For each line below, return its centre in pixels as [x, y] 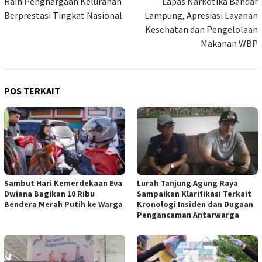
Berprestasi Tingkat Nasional [63, 15]
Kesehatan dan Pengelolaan [201, 29]
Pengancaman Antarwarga [188, 214]
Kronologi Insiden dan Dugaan [195, 204]
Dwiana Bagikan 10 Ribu [49, 193]
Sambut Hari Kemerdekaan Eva [63, 183]
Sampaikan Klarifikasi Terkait [194, 193]
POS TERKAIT [32, 90]
